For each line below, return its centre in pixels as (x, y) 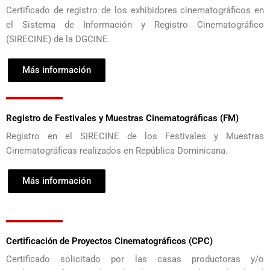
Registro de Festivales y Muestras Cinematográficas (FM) (122, 118)
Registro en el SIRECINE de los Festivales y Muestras (135, 136)
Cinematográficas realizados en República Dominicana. (117, 150)
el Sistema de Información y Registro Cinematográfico (135, 25)
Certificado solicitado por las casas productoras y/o (135, 259)
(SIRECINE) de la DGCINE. (58, 39)
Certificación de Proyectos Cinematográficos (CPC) (109, 241)
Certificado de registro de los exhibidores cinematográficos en (135, 11)
